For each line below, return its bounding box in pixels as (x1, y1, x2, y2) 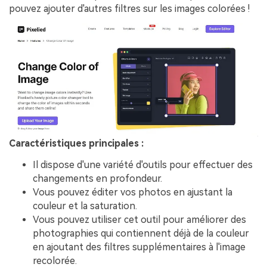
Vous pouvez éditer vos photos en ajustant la (33, 186, 232, 198)
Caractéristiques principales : (9, 137, 144, 149)
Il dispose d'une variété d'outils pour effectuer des (33, 159, 253, 170)
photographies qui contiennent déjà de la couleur (33, 227, 249, 239)
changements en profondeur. (33, 172, 162, 184)
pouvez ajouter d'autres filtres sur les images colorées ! (9, 3, 250, 15)
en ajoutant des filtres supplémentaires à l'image (33, 241, 246, 253)
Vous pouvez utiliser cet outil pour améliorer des (33, 213, 246, 225)
